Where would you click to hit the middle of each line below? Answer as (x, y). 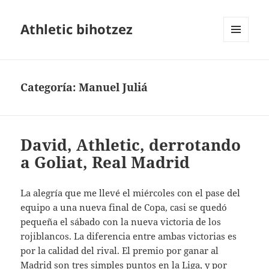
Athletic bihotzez (77, 29)
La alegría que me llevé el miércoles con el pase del (131, 193)
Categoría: (50, 87)
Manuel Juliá (113, 87)
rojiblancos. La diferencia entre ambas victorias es (129, 236)
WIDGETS (240, 67)
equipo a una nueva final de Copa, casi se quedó (124, 207)
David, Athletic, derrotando (131, 145)
